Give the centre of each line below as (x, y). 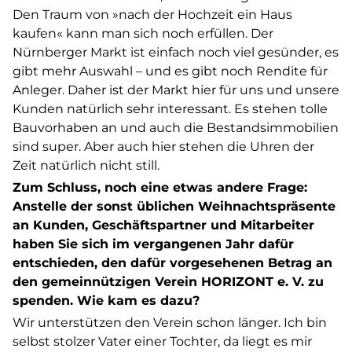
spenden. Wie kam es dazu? (106, 301)
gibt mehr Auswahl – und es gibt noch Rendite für (170, 71)
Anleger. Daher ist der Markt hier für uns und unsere (176, 90)
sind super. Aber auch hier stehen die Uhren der (163, 147)
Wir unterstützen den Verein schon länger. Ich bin (170, 323)
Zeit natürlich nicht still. (89, 165)
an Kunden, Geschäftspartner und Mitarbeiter (163, 225)
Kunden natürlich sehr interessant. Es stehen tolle (170, 109)
